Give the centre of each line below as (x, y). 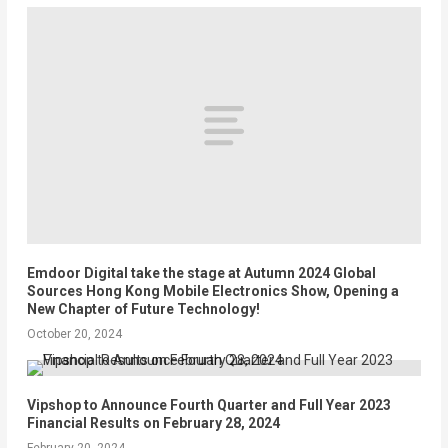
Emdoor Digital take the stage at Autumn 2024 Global (201, 272)
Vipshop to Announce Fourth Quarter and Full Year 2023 (208, 404)
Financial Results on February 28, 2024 (153, 422)
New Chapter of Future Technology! (143, 308)
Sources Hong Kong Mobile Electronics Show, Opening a (212, 290)
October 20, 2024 (74, 333)
